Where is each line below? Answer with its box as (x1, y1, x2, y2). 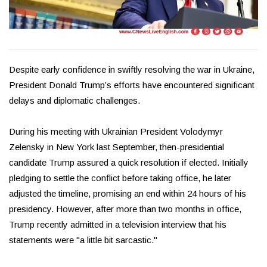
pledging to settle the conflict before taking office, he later (9, 173, 231, 184)
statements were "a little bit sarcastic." (9, 235, 157, 246)
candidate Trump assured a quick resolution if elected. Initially (9, 157, 249, 168)
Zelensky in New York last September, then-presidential (9, 142, 224, 153)
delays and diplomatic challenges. (9, 95, 140, 106)
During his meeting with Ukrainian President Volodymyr (9, 126, 223, 137)
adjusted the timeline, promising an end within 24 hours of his (9, 188, 246, 199)
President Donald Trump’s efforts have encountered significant (9, 80, 254, 91)
